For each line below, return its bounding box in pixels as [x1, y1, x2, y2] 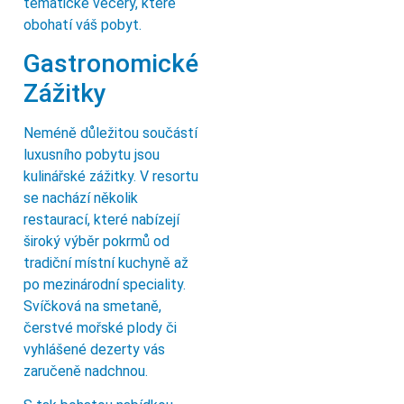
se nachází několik [23, 188, 138, 207]
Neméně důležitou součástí [23, 124, 197, 142]
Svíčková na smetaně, [23, 297, 161, 315]
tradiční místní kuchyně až [23, 253, 188, 271]
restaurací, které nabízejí [23, 210, 179, 228]
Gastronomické [23, 48, 198, 78]
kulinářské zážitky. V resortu [23, 167, 198, 185]
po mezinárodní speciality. [23, 275, 186, 293]
